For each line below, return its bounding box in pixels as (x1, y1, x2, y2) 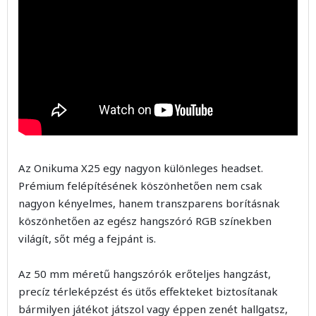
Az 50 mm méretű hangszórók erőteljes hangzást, (18, 266, 271, 281)
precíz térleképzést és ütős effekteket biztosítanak (18, 284, 278, 298)
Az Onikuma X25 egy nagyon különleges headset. (18, 160, 263, 175)
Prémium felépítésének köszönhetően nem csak (18, 178, 262, 193)
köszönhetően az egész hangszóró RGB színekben (18, 213, 272, 228)
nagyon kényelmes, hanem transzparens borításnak (18, 195, 280, 210)
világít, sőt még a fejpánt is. (18, 231, 156, 245)
